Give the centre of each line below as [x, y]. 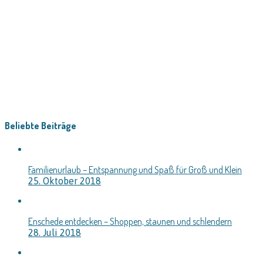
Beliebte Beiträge [41, 125]
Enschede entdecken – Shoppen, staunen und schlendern [130, 221]
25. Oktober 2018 [65, 181]
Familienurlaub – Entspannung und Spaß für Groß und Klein [135, 169]
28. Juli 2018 [55, 232]
